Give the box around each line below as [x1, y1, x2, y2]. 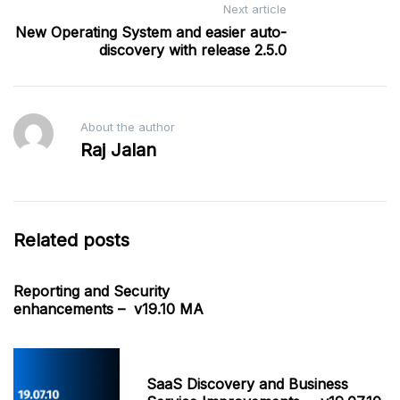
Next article [223, 2, 287, 17]
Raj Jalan [79, 139, 156, 162]
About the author [79, 120, 175, 135]
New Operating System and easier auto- [15, 23, 287, 42]
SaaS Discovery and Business [146, 374, 349, 393]
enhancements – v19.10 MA [13, 300, 204, 319]
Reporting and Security [13, 282, 170, 301]
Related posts [13, 229, 129, 252]
